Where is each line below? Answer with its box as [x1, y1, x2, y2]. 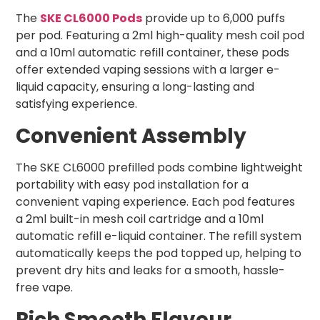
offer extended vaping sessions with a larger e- [16, 61, 280, 79]
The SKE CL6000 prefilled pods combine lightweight [16, 159, 303, 176]
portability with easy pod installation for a [16, 176, 249, 194]
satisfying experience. [16, 96, 137, 113]
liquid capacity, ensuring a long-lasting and [16, 79, 254, 96]
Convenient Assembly [16, 122, 246, 151]
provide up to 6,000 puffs [142, 10, 285, 27]
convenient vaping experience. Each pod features [16, 194, 295, 211]
